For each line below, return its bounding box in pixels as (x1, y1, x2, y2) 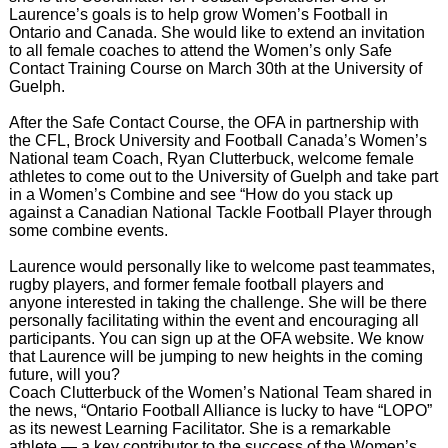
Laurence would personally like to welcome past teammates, (8, 258, 435, 276)
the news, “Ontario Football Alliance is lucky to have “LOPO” (8, 402, 432, 420)
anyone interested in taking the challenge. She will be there (8, 294, 427, 312)
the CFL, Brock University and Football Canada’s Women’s (8, 132, 427, 150)
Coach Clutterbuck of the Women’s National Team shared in (8, 384, 432, 402)
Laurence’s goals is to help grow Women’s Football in (8, 6, 388, 24)
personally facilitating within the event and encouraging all (8, 312, 419, 330)
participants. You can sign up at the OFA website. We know (8, 330, 424, 348)
